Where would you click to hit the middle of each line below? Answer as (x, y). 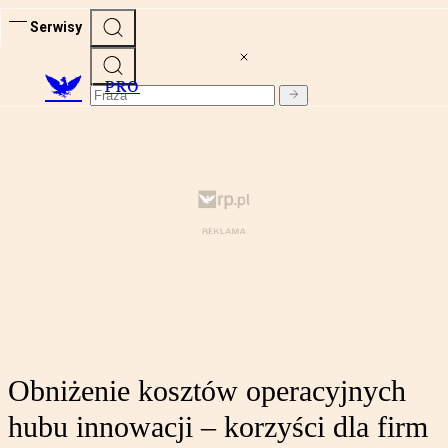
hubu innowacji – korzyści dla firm (218, 427)
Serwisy (56, 26)
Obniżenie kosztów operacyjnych (207, 391)
